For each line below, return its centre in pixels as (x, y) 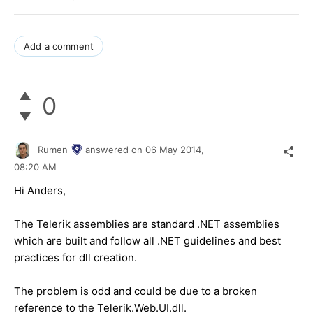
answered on (115, 149)
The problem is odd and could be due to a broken (136, 291)
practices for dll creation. (75, 258)
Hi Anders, (40, 191)
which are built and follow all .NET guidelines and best (147, 241)
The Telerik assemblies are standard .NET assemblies (147, 224)
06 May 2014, (176, 149)
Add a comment (59, 46)
